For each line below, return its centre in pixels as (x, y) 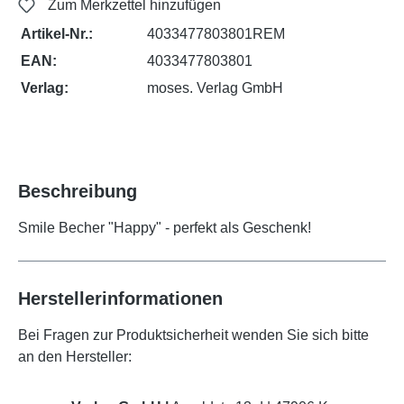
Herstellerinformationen (120, 298)
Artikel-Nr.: (57, 33)
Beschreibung (78, 191)
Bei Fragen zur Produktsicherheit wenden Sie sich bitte (193, 335)
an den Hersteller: (75, 356)
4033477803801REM (216, 33)
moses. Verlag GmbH (216, 87)
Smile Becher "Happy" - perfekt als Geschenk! (166, 227)
